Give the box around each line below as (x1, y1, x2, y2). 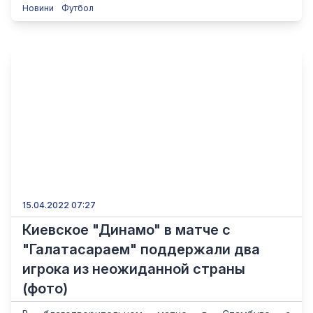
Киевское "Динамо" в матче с (22, 221, 231, 238)
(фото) (22, 280, 68, 297)
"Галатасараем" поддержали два (22, 241, 260, 258)
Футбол (61, 3, 94, 13)
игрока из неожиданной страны (22, 261, 245, 277)
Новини (22, 3, 56, 13)
